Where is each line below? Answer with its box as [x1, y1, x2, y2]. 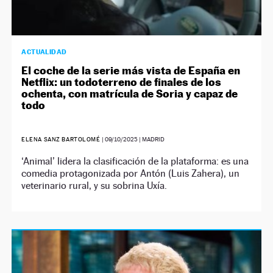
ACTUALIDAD [21, 48, 67, 56]
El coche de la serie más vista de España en [21, 64, 241, 77]
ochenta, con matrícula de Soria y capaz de [21, 87, 238, 100]
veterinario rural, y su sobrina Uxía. [21, 180, 168, 191]
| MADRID [138, 136, 165, 143]
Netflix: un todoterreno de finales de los [21, 76, 222, 88]
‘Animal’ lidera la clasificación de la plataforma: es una [21, 155, 249, 167]
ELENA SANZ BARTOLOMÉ [21, 136, 102, 143]
